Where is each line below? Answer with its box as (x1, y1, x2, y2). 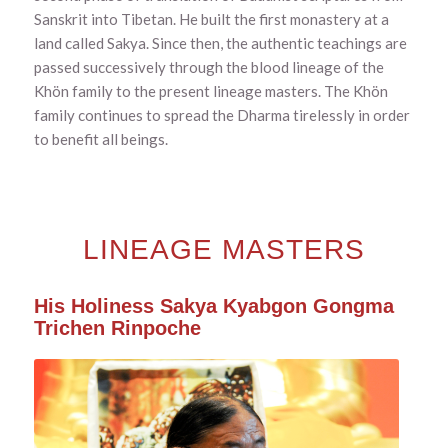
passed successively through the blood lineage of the (33, 58, 384, 77)
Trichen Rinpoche (33, 316, 201, 339)
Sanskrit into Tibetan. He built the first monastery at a (33, 10, 389, 29)
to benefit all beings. (33, 130, 168, 149)
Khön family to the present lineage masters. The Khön (33, 82, 388, 101)
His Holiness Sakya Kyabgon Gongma (33, 294, 394, 317)
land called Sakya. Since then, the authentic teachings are (33, 34, 407, 53)
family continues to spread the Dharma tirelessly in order (33, 106, 410, 125)
